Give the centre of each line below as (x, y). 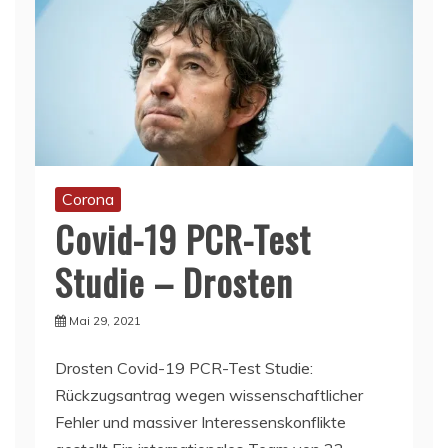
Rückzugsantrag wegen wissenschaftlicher (209, 394)
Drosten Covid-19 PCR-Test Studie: (184, 367)
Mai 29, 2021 (105, 320)
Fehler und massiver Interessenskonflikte (200, 421)
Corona (88, 198)
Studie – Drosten (174, 281)
